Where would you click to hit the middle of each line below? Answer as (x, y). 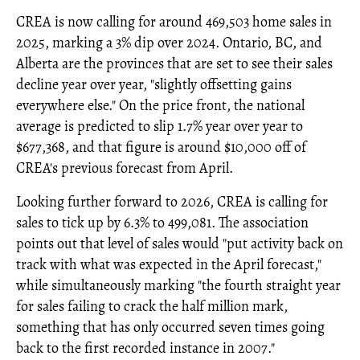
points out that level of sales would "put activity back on (180, 244)
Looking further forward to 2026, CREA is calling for (172, 202)
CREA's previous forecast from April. (125, 168)
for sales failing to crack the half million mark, (152, 307)
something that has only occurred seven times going (170, 327)
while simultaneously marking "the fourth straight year (178, 286)
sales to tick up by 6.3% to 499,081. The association (162, 223)
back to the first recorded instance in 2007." (145, 348)
